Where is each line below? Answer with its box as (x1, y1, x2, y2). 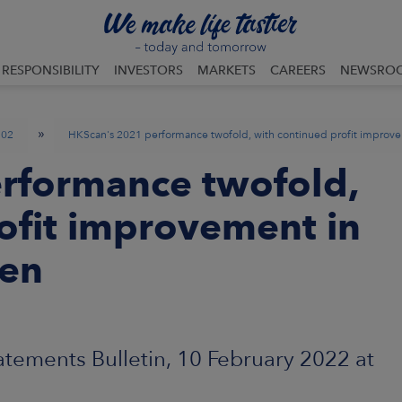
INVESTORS (114, 63, 183, 77)
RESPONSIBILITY (2, 63, 100, 77)
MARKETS (197, 63, 256, 77)
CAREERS (270, 63, 326, 77)
